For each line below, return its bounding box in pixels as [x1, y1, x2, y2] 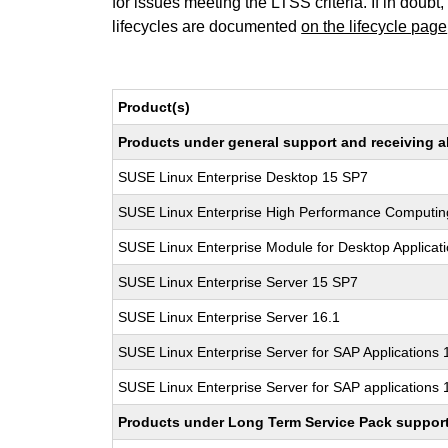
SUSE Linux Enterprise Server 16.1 [118, 309, 341, 325]
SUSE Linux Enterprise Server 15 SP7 [118, 274, 359, 290]
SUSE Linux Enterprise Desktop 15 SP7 [118, 169, 369, 185]
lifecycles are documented [112, 18, 302, 35]
